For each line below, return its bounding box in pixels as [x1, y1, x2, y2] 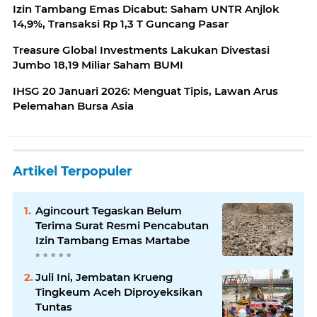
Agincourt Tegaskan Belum [35, 204, 182, 218]
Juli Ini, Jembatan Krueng [35, 270, 173, 284]
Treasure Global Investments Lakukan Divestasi [13, 43, 270, 57]
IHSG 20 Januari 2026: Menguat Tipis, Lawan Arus [13, 84, 278, 98]
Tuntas [35, 300, 72, 314]
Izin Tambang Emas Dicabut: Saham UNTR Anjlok [13, 2, 279, 16]
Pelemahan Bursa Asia [13, 99, 134, 113]
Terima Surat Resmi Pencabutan [35, 219, 209, 233]
